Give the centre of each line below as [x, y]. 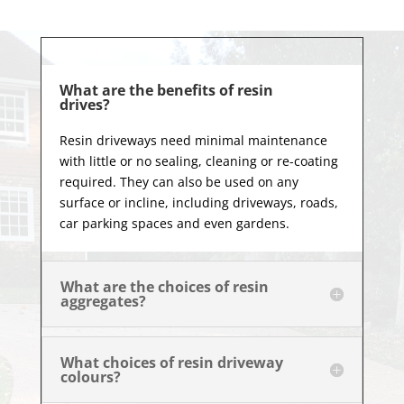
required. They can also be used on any [179, 182]
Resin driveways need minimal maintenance [193, 141]
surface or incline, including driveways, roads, [198, 203]
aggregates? [103, 302]
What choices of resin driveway [171, 363]
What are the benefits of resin [166, 91]
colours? [90, 377]
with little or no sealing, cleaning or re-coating [198, 161]
